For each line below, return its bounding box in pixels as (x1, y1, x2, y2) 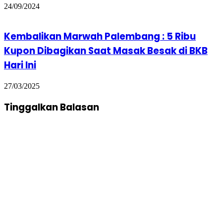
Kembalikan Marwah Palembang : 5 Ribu (4, 30, 196, 44)
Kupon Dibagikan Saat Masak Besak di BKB (4, 44, 208, 58)
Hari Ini (4, 58, 36, 72)
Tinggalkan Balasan (4, 100, 99, 114)
